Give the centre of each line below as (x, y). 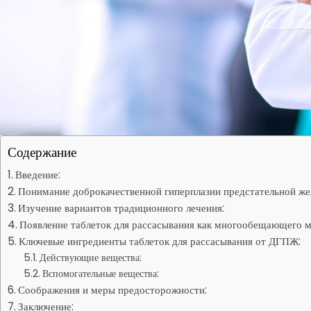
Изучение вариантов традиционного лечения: (121, 208)
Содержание (42, 152)
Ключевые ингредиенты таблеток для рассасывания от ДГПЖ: (160, 241)
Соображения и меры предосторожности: (113, 290)
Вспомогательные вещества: (100, 274)
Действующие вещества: (90, 258)
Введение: (38, 175)
